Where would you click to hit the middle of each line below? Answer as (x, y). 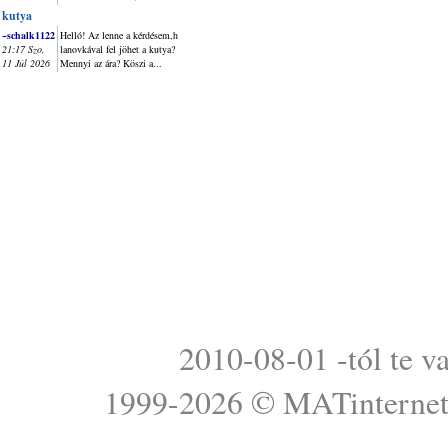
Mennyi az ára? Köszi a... (111, 63)
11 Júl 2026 (26, 63)
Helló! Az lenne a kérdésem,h (119, 35)
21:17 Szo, (23, 49)
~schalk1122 (28, 35)
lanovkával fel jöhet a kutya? (117, 49)
